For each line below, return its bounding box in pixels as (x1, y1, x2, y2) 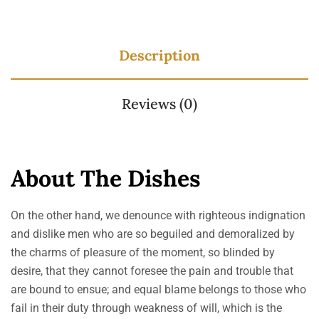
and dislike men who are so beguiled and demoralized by (11, 227, 295, 241)
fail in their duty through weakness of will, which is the (11, 301, 282, 315)
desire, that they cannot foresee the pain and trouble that (11, 264, 293, 278)
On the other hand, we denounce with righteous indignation (11, 209, 305, 222)
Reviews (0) (122, 95, 197, 113)
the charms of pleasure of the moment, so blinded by (11, 246, 275, 259)
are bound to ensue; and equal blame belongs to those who (11, 283, 306, 296)
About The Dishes (11, 164, 201, 193)
